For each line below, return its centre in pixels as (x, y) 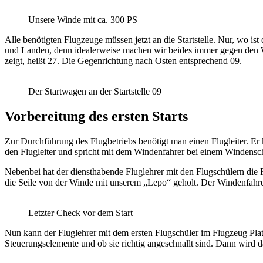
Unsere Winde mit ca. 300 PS (83, 20)
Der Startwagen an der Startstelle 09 (95, 92)
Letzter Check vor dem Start (80, 213)
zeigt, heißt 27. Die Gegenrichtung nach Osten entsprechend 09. (123, 61)
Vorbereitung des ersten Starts (96, 117)
